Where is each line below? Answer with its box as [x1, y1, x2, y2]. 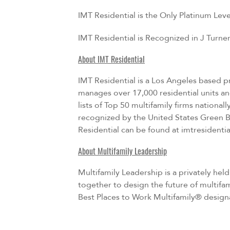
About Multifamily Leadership [78, 148, 167, 157]
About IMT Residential [78, 56, 145, 65]
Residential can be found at [78, 124, 181, 136]
